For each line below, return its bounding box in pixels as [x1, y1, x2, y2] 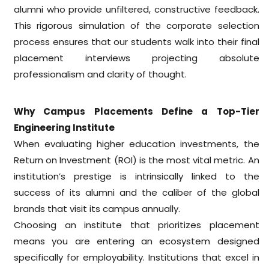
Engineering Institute [14, 121, 115, 134]
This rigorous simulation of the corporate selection [14, 19, 259, 32]
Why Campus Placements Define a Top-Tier [14, 104, 259, 118]
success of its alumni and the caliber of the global [14, 186, 259, 199]
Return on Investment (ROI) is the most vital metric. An [14, 153, 259, 166]
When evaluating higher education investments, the [14, 137, 259, 150]
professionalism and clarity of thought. [14, 67, 187, 80]
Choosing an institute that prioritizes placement [14, 218, 259, 231]
